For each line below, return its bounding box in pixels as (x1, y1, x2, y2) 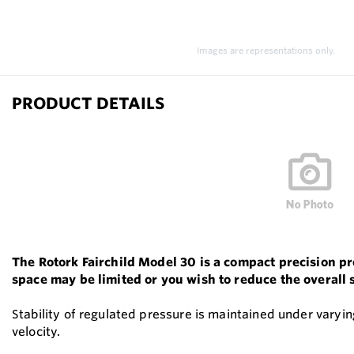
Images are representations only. (196, 45, 335, 56)
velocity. (12, 324, 62, 339)
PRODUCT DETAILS (12, 93, 164, 113)
